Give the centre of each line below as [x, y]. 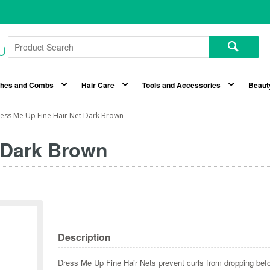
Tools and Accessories [181, 85]
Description [85, 237]
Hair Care [98, 85]
